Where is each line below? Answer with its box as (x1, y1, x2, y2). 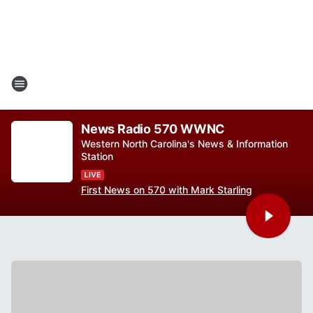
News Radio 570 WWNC (81, 122, 226, 136)
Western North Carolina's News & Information (81, 138, 288, 150)
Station (81, 150, 113, 162)
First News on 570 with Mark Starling (81, 184, 252, 196)
